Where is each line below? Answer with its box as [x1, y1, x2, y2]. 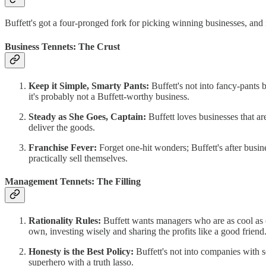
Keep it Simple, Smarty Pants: [28, 80, 149, 91]
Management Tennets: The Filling [5, 176, 141, 187]
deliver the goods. [28, 122, 95, 132]
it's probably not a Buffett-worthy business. [28, 91, 189, 102]
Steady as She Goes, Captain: [28, 111, 146, 122]
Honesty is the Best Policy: [28, 246, 134, 257]
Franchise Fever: [28, 142, 97, 153]
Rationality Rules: [28, 216, 101, 226]
